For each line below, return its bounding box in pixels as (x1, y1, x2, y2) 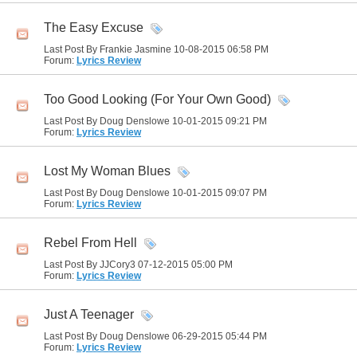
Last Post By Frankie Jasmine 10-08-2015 (44, 44, 227, 55)
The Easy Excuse (44, 21, 143, 35)
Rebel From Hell (44, 236, 137, 250)
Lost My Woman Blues (44, 164, 171, 178)
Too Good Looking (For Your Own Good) (44, 92, 271, 107)
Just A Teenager (44, 308, 134, 322)
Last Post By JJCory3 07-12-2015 (44, 259, 191, 270)
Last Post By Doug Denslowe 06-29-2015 (44, 331, 226, 342)
